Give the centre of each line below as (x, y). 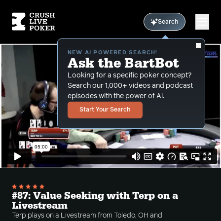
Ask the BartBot (123, 63)
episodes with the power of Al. (116, 96)
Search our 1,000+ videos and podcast (130, 86)
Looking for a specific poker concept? (129, 75)
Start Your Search (105, 110)
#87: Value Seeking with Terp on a (95, 196)
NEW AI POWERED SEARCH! (113, 53)
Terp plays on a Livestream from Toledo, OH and (87, 216)
